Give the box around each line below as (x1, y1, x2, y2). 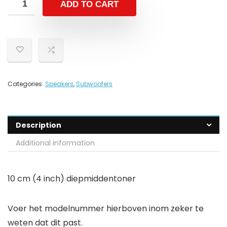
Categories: (8, 80, 45, 89)
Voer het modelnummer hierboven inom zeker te (8, 203, 204, 215)
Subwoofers (76, 80, 112, 89)
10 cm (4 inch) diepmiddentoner (8, 173, 136, 185)
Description (16, 120, 61, 131)
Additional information (16, 138, 95, 148)
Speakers (45, 80, 73, 89)
